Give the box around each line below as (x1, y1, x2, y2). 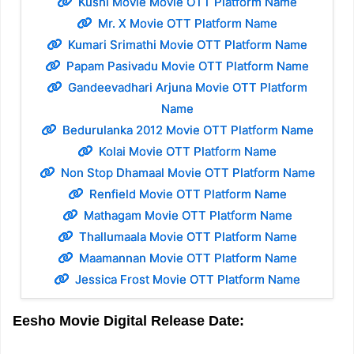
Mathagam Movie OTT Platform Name (83, 208, 292, 224)
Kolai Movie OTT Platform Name (99, 144, 277, 160)
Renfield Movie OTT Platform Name (88, 186, 287, 202)
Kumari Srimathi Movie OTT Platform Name (68, 37, 307, 53)
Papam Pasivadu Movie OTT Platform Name (66, 58, 309, 74)
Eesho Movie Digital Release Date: (12, 313, 244, 330)
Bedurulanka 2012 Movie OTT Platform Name (62, 122, 314, 138)
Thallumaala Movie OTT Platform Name (78, 229, 297, 245)
